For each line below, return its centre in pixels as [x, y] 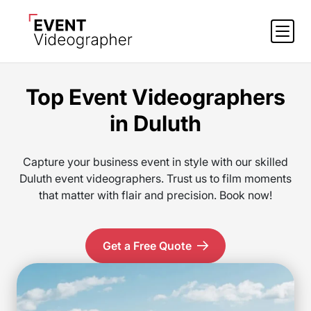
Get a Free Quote [147, 246]
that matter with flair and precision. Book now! [155, 195]
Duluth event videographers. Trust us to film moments [155, 178]
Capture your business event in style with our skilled [155, 162]
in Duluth [155, 123]
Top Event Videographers [155, 97]
